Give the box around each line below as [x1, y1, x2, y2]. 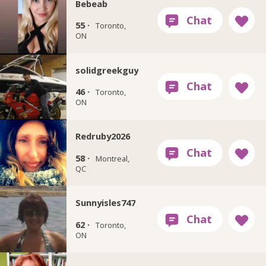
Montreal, [95, 153, 129, 164]
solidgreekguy [75, 64, 138, 76]
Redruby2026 [75, 130, 130, 142]
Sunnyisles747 [75, 197, 135, 209]
